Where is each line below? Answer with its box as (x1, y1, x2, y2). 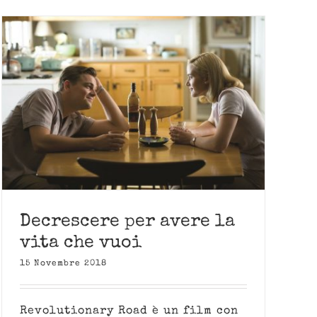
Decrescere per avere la (20, 213, 235, 231)
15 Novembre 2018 (20, 260, 107, 269)
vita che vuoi (20, 234, 142, 253)
